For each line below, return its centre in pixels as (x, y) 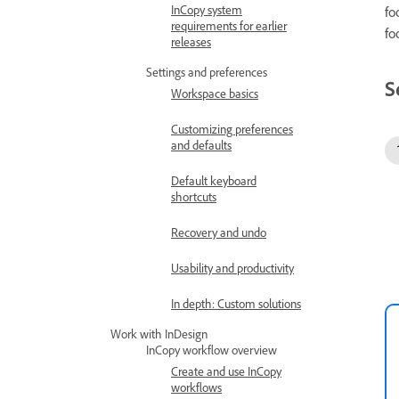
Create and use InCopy (226, 371)
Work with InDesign (159, 334)
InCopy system (207, 9)
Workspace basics (215, 93)
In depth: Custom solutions (236, 303)
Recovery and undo (219, 232)
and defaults (201, 145)
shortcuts (194, 196)
